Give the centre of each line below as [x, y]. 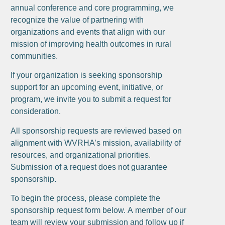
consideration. [36, 111]
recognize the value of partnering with [77, 20]
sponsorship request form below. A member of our [99, 210]
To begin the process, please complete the [86, 198]
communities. [34, 56]
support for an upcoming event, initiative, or [87, 87]
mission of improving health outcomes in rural [91, 44]
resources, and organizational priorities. [81, 155]
